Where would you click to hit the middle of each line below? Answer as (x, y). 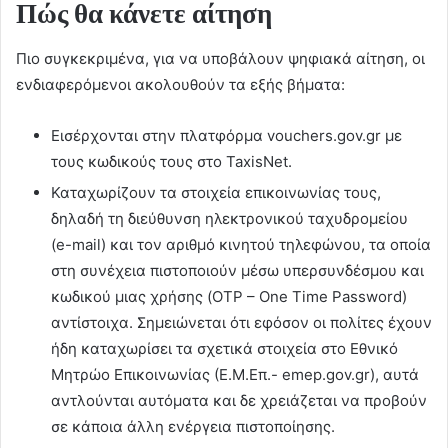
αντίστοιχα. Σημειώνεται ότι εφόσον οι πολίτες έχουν (241, 322)
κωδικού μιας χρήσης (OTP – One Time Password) (229, 296)
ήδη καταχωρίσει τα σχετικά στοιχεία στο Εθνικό (224, 348)
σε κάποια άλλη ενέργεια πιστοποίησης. (193, 426)
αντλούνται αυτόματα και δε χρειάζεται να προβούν (239, 400)
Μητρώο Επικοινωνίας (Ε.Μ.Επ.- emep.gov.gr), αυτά (235, 374)
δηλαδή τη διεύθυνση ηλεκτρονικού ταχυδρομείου (229, 218)
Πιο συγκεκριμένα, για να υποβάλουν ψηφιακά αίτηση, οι (220, 58)
